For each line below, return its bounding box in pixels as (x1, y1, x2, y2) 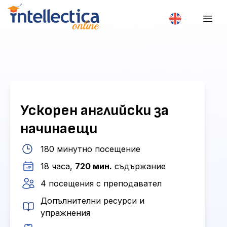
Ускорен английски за (20, 101, 169, 120)
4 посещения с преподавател (41, 178, 162, 188)
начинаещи (20, 120, 97, 138)
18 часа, (41, 161, 75, 171)
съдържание (112, 161, 166, 171)
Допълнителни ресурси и (40, 196, 144, 206)
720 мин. (75, 161, 112, 171)
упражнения (40, 208, 90, 218)
